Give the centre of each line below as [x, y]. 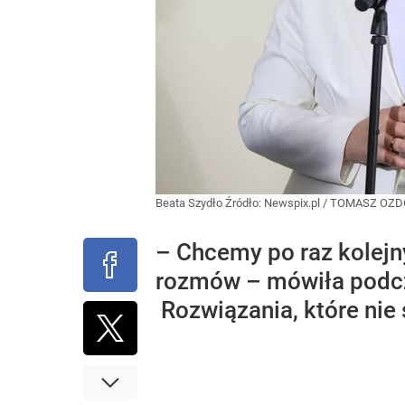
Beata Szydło [190, 203]
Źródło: [245, 203]
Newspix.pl [292, 203]
